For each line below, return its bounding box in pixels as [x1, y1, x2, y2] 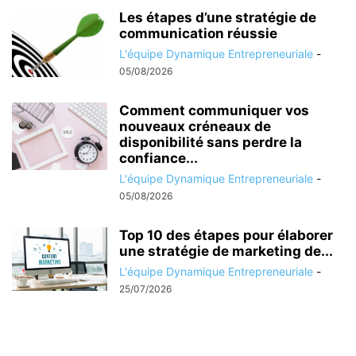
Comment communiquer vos [119, 102, 309, 118]
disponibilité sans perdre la [119, 133, 302, 150]
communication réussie [119, 25, 277, 41]
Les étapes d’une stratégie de [119, 9, 316, 25]
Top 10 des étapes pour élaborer [119, 226, 333, 243]
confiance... [119, 149, 198, 166]
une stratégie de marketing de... [119, 242, 333, 259]
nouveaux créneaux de [119, 118, 271, 134]
